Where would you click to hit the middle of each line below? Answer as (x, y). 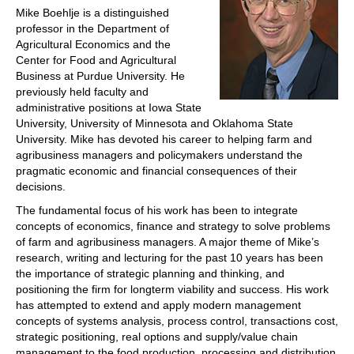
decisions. (41, 187)
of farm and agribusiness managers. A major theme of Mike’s (168, 242)
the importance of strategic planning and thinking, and (150, 274)
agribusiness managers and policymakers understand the (159, 155)
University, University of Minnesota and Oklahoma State (154, 124)
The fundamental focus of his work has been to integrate (157, 211)
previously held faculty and (82, 92)
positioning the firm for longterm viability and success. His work (172, 290)
